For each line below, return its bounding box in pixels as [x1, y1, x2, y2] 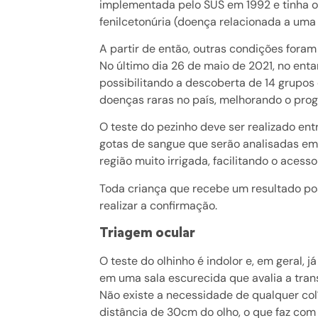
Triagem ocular [99, 223, 196, 243]
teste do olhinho [111, 253, 195, 269]
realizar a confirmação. [99, 197, 218, 213]
